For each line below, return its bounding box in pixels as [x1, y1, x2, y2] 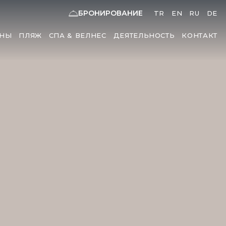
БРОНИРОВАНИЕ [78, 9, 143, 18]
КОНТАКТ [182, 31, 217, 39]
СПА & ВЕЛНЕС [48, 31, 106, 39]
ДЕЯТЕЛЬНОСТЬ [113, 31, 175, 39]
